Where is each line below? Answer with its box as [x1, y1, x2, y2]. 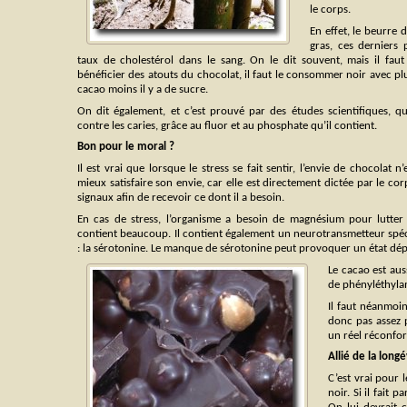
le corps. [310, 4, 351, 16]
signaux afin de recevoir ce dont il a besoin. [77, 192, 284, 204]
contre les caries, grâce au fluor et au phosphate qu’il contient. [77, 119, 377, 132]
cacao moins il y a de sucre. [77, 83, 208, 95]
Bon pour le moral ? [77, 141, 174, 154]
